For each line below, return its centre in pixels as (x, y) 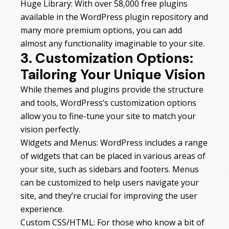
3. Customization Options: (107, 58)
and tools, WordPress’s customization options (109, 103)
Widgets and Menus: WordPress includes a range (114, 143)
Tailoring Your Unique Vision (113, 75)
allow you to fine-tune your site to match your (108, 116)
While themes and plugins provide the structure (112, 90)
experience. (42, 209)
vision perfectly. (51, 130)
